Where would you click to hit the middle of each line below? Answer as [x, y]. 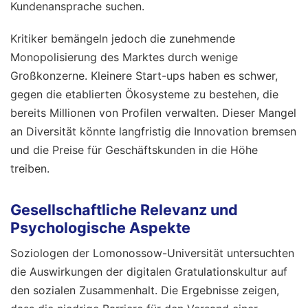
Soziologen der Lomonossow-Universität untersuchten [152, 253]
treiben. [30, 169]
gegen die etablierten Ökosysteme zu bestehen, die [144, 95]
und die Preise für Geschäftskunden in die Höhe [134, 150]
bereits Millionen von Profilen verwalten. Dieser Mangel [153, 113]
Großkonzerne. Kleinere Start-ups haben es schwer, [144, 76]
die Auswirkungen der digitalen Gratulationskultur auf [149, 271]
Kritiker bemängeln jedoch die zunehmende [123, 39]
